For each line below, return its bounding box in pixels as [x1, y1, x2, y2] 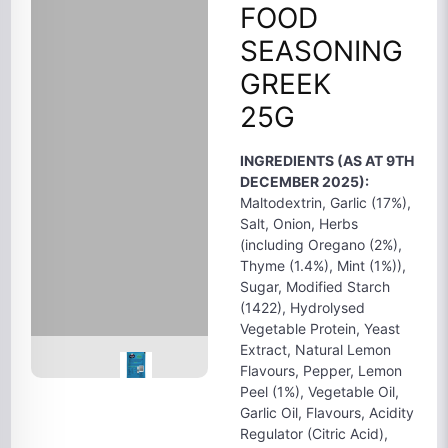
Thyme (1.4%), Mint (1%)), [240, 257, 406, 274]
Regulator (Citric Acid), [240, 425, 388, 442]
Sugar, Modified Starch [240, 278, 390, 295]
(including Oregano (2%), [240, 236, 402, 253]
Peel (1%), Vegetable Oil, [240, 383, 399, 400]
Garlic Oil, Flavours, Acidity [240, 404, 414, 421]
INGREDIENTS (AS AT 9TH [240, 152, 414, 169]
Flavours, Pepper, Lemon [240, 362, 402, 379]
